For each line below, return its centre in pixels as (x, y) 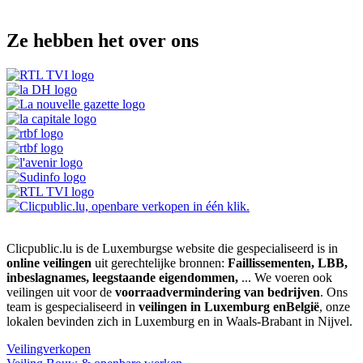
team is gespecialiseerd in (73, 306)
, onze (335, 306)
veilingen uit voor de (61, 292)
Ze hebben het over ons (102, 40)
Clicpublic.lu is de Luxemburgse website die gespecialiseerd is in (172, 248)
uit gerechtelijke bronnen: (160, 263)
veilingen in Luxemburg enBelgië (229, 306)
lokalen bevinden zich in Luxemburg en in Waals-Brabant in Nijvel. (179, 321)
